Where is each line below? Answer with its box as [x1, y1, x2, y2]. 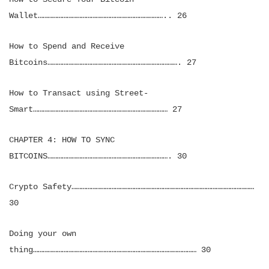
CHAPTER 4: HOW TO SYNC [9, 135, 115, 145]
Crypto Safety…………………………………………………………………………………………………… [9, 182, 254, 192]
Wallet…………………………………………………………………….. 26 [9, 11, 187, 20]
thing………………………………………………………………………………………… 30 [9, 245, 211, 255]
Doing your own [9, 229, 76, 238]
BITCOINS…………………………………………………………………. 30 [9, 151, 187, 161]
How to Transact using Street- [9, 88, 148, 98]
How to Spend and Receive [9, 41, 124, 51]
